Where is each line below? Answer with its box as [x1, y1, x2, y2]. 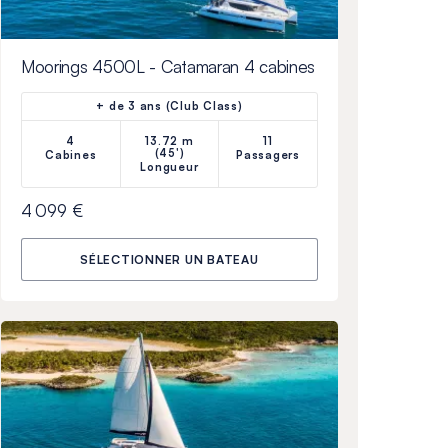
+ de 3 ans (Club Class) [96, 98, 243, 113]
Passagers [236, 147, 300, 162]
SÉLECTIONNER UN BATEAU [80, 251, 259, 267]
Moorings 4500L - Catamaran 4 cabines [20, 55, 316, 77]
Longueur [140, 159, 199, 174]
